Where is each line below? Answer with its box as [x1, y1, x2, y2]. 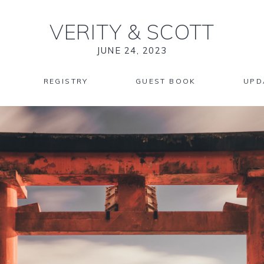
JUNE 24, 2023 [97, 45, 167, 56]
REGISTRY [43, 77, 88, 85]
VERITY [49, 19, 127, 45]
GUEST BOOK [135, 77, 196, 85]
